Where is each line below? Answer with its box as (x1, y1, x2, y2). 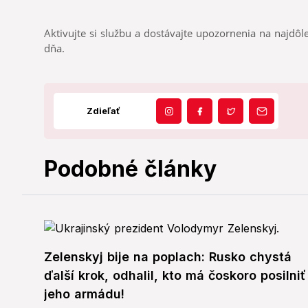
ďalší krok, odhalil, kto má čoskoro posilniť (44, 268, 306, 283)
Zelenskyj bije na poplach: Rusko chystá (44, 250, 291, 265)
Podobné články (44, 155, 217, 183)
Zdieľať (87, 105, 120, 117)
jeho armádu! (44, 287, 124, 302)
